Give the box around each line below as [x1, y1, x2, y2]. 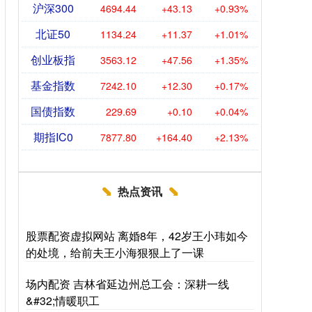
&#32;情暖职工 [26, 292, 100, 309]
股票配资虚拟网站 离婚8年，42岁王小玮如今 [26, 228, 248, 244]
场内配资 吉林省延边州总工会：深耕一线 [26, 276, 229, 292]
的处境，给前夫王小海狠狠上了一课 [26, 244, 204, 260]
